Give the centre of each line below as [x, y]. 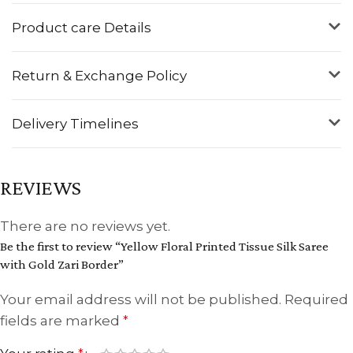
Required [316, 299]
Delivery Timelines [75, 123]
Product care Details [82, 27]
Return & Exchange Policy [99, 75]
